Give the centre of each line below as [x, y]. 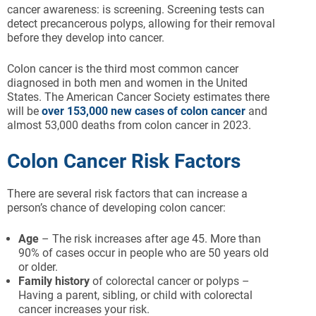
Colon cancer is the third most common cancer [123, 69]
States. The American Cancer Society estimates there [138, 97]
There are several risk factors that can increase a [127, 194]
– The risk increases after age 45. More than [150, 239]
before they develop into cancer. [86, 38]
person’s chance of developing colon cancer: [116, 208]
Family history [54, 281]
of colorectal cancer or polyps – [170, 281]
